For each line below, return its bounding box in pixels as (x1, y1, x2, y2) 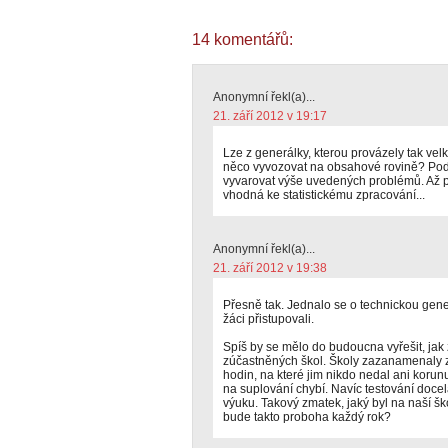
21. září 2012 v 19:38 (213, 261, 327, 275)
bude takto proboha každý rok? (223, 410, 391, 424)
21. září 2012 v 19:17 (213, 109, 327, 123)
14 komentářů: (192, 31, 293, 48)
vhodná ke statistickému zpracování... (223, 188, 425, 202)
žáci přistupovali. (223, 312, 314, 326)
